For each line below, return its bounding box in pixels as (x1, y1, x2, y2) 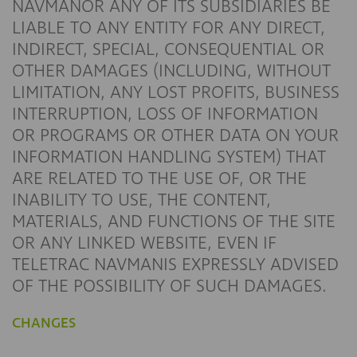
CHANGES (12, 313, 76, 333)
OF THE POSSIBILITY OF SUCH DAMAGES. (12, 274, 327, 298)
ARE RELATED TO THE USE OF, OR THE (12, 167, 307, 190)
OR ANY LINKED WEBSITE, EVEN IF (12, 231, 277, 255)
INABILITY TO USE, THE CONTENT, (12, 188, 271, 212)
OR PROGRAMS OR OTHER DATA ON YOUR (12, 124, 339, 147)
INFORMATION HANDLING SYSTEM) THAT (12, 145, 326, 169)
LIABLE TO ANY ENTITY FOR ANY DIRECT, (12, 16, 325, 40)
